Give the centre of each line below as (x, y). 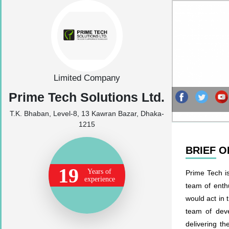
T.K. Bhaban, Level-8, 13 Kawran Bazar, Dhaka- (87, 113)
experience (99, 179)
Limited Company (87, 78)
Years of (99, 171)
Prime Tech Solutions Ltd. (87, 97)
